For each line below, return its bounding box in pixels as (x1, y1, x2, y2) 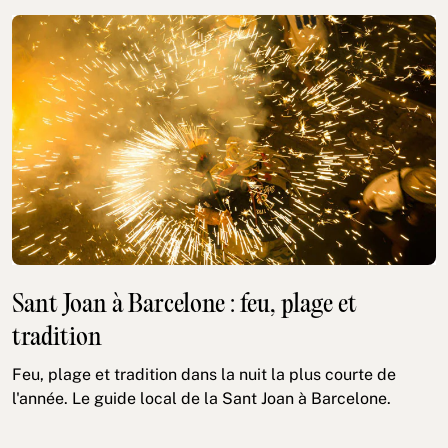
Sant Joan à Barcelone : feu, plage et (12, 291, 357, 319)
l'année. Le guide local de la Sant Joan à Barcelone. (12, 388, 391, 408)
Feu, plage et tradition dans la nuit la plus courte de (12, 364, 396, 384)
